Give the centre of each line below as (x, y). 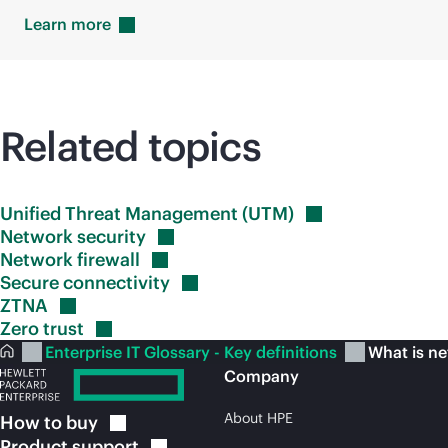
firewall (108, 259)
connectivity (116, 282)
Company (261, 376)
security (111, 236)
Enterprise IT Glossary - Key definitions (193, 352)
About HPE (258, 418)
